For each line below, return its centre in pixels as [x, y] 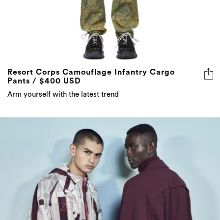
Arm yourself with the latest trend [63, 95]
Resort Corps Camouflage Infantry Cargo [91, 72]
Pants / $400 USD [44, 81]
